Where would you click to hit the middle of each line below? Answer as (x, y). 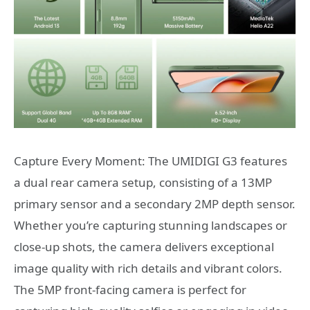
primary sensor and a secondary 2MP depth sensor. (155, 204)
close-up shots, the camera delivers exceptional (144, 247)
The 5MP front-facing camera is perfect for (130, 290)
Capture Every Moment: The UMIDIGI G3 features (151, 161)
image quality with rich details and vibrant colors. (148, 268)
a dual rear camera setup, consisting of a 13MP (143, 183)
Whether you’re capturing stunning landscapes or (151, 226)
